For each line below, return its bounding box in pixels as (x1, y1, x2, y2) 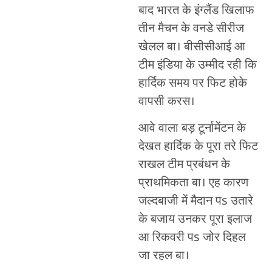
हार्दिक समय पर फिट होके (138, 75, 247, 92)
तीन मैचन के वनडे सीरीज (138, 21, 244, 37)
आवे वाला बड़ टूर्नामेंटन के (138, 121, 246, 137)
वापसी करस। (138, 93, 195, 110)
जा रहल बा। (138, 248, 189, 265)
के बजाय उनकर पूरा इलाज (138, 212, 252, 228)
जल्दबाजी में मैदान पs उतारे (138, 194, 253, 210)
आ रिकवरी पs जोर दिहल (138, 230, 246, 246)
